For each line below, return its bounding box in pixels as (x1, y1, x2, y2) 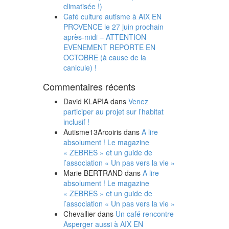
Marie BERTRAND (63, 168, 123, 178)
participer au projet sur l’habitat (63, 106, 164, 117)
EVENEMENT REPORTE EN (63, 42, 155, 52)
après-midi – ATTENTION (63, 32, 146, 42)
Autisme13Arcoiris (63, 127, 122, 137)
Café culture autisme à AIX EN (63, 11, 162, 21)
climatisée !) (63, 1, 102, 11)
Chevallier (63, 209, 96, 219)
